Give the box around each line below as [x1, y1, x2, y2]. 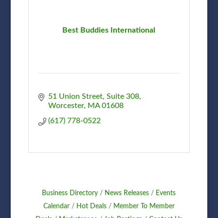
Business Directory [42, 189, 98, 197]
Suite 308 [106, 92, 139, 100]
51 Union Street [48, 92, 103, 100]
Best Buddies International [62, 26, 156, 34]
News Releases [105, 189, 149, 197]
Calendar [43, 202, 70, 210]
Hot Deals [76, 202, 107, 210]
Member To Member [113, 202, 175, 210]
